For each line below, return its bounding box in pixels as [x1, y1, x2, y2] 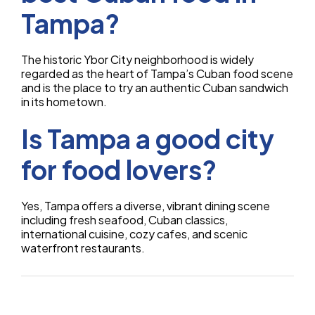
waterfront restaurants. [21, 240, 145, 256]
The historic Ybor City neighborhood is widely [21, 52, 254, 67]
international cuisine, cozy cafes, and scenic [21, 226, 247, 242]
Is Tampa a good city [21, 122, 274, 155]
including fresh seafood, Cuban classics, [21, 212, 228, 228]
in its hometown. [21, 94, 107, 110]
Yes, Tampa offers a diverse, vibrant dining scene [21, 198, 270, 214]
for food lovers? [21, 153, 217, 186]
